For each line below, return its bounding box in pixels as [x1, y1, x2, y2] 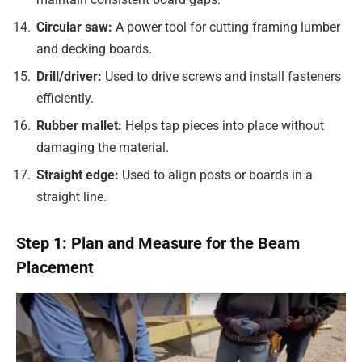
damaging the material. [36, 140, 169, 156]
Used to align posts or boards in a [122, 167, 313, 183]
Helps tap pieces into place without [125, 118, 324, 134]
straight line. [36, 189, 107, 205]
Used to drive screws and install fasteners [105, 69, 341, 85]
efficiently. [36, 90, 94, 107]
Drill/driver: [36, 69, 105, 85]
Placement [16, 258, 94, 278]
